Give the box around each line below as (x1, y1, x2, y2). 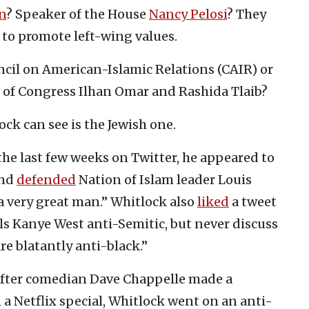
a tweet (229, 193, 277, 210)
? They (227, 6, 266, 22)
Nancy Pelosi (149, 6, 227, 22)
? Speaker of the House (6, 6, 149, 22)
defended (17, 171, 76, 188)
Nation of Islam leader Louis (76, 171, 252, 188)
